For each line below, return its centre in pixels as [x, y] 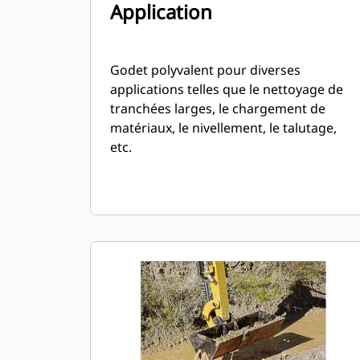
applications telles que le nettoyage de [227, 89]
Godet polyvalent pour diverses [205, 70]
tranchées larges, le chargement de [218, 108]
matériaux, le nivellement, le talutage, [223, 128]
